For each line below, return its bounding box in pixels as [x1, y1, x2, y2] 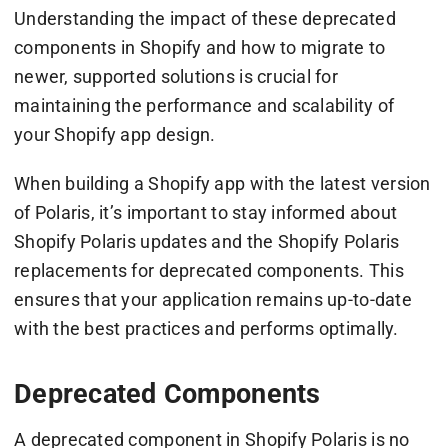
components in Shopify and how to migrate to [13, 37, 386, 59]
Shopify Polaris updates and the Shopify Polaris [13, 231, 400, 253]
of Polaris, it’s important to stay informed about [13, 202, 398, 224]
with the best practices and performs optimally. [13, 318, 399, 340]
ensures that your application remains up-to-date [13, 289, 412, 311]
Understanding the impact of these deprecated [13, 8, 396, 30]
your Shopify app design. [13, 124, 216, 146]
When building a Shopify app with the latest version [13, 173, 431, 195]
